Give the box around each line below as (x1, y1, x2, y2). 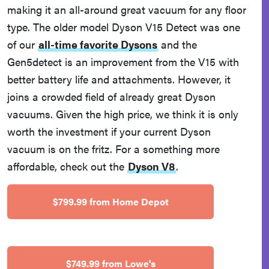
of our (7, 36, 38, 52)
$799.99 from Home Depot (52, 195, 169, 208)
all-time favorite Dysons (38, 36, 157, 52)
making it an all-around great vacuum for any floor (7, 1, 246, 17)
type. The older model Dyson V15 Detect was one (7, 19, 240, 34)
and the (158, 36, 197, 52)
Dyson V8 (128, 158, 175, 174)
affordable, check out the (7, 158, 127, 174)
